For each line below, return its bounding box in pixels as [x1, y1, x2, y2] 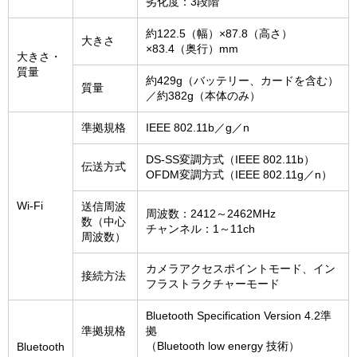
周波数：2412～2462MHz [146, 207, 276, 221]
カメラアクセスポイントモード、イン [146, 262, 335, 276]
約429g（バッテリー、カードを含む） [146, 74, 339, 88]
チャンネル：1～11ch [146, 222, 255, 236]
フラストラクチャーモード [146, 277, 280, 291]
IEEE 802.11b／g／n [146, 121, 249, 135]
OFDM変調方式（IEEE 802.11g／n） [146, 168, 332, 182]
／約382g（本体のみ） [146, 89, 261, 103]
